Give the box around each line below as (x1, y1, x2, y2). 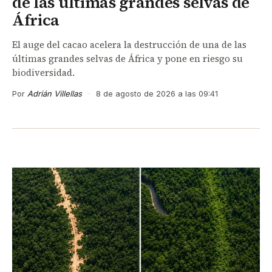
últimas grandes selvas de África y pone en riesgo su (12, 52, 243, 65)
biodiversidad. (12, 66, 75, 79)
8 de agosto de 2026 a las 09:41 (93, 88, 218, 98)
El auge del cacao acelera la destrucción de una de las (12, 38, 246, 51)
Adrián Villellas (27, 88, 82, 98)
